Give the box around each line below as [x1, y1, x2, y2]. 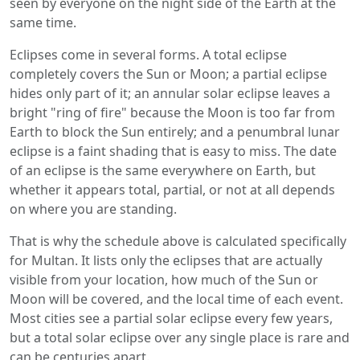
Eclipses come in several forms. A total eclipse [10, 46, 287, 63]
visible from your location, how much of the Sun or [10, 271, 318, 288]
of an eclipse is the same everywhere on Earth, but [10, 162, 316, 179]
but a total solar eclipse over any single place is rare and [10, 329, 350, 346]
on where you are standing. [10, 200, 177, 218]
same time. [10, 14, 76, 31]
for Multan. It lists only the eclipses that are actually [10, 252, 322, 269]
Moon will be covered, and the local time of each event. [10, 290, 343, 308]
